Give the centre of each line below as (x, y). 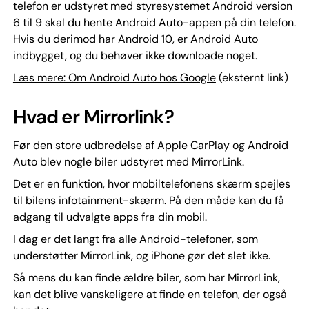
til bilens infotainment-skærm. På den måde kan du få (148, 200)
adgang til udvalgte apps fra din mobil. (110, 217)
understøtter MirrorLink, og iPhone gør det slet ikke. (141, 255)
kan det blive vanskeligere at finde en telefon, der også (150, 294)
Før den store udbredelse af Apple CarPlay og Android (150, 145)
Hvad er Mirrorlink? (93, 117)
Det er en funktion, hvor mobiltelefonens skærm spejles (151, 183)
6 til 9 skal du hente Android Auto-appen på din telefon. (154, 22)
